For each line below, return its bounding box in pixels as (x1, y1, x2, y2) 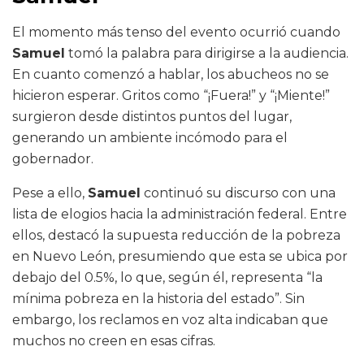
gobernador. (12, 151, 93, 167)
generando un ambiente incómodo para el (12, 130, 288, 146)
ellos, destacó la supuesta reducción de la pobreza (12, 227, 340, 244)
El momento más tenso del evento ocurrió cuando (12, 24, 340, 41)
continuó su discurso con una (141, 185, 336, 201)
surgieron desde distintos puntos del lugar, (12, 109, 292, 125)
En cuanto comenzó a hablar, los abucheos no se (12, 67, 329, 83)
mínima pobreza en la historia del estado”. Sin (12, 291, 305, 307)
